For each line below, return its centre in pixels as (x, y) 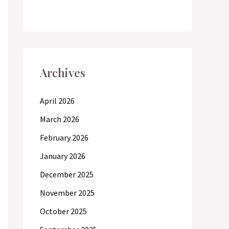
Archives (63, 73)
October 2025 (63, 211)
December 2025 (67, 174)
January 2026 (63, 156)
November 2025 (67, 193)
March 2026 (60, 119)
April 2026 (57, 101)
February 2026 (64, 138)
